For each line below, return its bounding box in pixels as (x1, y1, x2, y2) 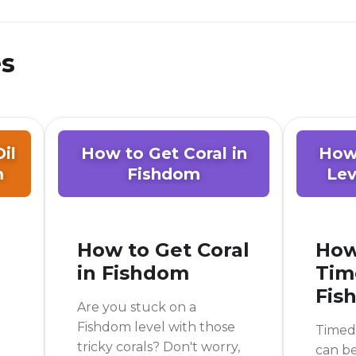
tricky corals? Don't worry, (77, 339, 240, 354)
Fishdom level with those (77, 319, 235, 335)
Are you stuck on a (77, 300, 196, 315)
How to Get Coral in (80, 144, 247, 163)
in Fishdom (77, 261, 189, 284)
